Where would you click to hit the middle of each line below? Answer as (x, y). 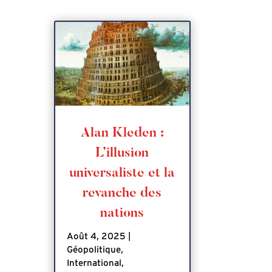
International (94, 263)
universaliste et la (122, 173)
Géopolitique (94, 250)
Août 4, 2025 (97, 236)
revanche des (122, 193)
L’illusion (122, 153)
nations (122, 213)
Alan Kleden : (122, 133)
